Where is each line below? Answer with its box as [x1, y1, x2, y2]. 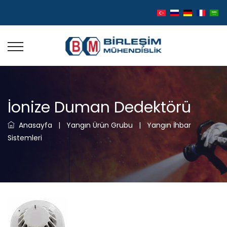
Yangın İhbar [147, 120, 191, 130]
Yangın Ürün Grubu [66, 120, 133, 130]
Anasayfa [15, 120, 52, 130]
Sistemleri [8, 133, 42, 143]
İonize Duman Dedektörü [8, 97, 191, 118]
